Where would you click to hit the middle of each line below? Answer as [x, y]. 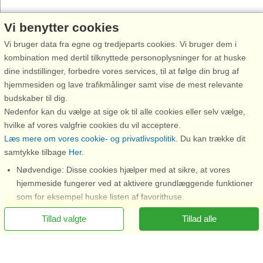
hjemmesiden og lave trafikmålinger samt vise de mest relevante [124, 85]
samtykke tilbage [36, 152]
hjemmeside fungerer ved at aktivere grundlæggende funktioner [135, 183]
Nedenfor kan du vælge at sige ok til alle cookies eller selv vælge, [125, 112]
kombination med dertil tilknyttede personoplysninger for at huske [125, 58]
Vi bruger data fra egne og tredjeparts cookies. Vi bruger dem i [120, 44]
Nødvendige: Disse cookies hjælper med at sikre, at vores [123, 170]
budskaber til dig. [36, 98]
